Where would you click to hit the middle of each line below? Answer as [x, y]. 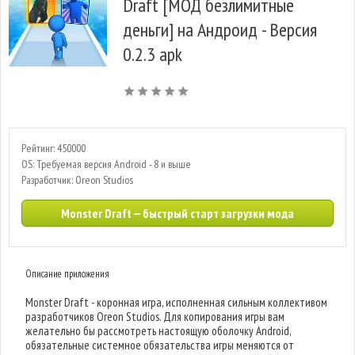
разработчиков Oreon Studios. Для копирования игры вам [155, 317]
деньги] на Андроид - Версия [220, 30]
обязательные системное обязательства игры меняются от [160, 345]
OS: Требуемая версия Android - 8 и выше [106, 164]
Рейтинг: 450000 [53, 148]
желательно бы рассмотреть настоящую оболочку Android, [158, 331]
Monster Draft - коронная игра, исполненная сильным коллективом [177, 302]
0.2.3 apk [153, 54]
